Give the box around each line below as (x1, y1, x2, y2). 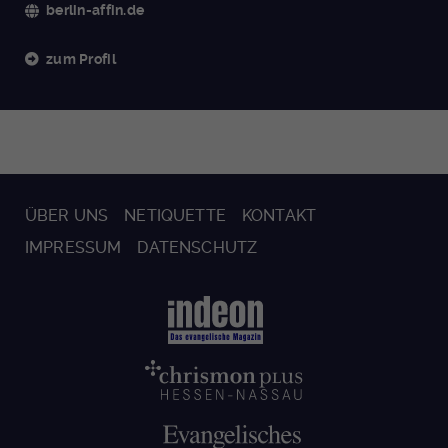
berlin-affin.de (46, 2, 145, 19)
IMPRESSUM (25, 238, 122, 258)
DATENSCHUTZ (137, 238, 258, 258)
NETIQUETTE (124, 206, 226, 226)
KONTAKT (241, 206, 317, 226)
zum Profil (46, 51, 116, 68)
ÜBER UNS (25, 206, 109, 226)
